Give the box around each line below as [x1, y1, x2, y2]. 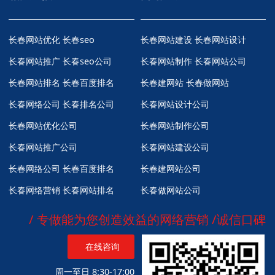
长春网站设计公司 [141, 98, 210, 110]
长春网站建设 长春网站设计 [141, 33, 247, 45]
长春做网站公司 [141, 184, 201, 196]
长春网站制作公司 [141, 119, 210, 131]
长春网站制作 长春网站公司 [141, 55, 247, 67]
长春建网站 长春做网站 [141, 76, 230, 88]
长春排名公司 [63, 98, 115, 110]
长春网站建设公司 [141, 141, 210, 153]
